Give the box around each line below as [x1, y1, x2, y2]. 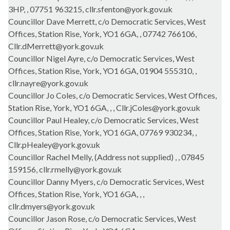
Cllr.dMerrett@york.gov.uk [8, 41, 104, 51]
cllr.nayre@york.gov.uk [8, 78, 88, 88]
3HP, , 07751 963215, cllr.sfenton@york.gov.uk [8, 4, 172, 14]
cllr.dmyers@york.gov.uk [8, 201, 95, 211]
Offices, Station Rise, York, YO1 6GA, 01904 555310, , [8, 66, 197, 75]
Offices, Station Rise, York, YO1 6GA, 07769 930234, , [8, 127, 197, 137]
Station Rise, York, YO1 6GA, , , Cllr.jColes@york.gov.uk [8, 103, 200, 112]
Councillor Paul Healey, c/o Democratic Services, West [8, 115, 199, 125]
